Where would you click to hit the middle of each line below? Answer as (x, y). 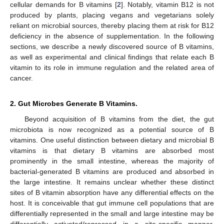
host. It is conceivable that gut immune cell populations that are (112, 203)
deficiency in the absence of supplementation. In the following (112, 36)
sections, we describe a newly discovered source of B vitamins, (112, 46)
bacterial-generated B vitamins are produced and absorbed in (112, 171)
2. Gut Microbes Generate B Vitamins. (74, 103)
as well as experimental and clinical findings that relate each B (112, 57)
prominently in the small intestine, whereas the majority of (112, 161)
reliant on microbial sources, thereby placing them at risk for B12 (112, 25)
